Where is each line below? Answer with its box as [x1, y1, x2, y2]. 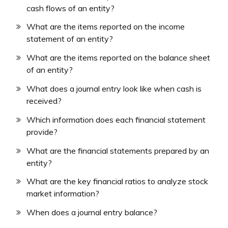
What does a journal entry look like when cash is [26, 83, 202, 94]
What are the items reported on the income [26, 21, 185, 32]
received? [26, 95, 62, 106]
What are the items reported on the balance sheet [26, 52, 210, 63]
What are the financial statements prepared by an [26, 145, 209, 156]
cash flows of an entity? [26, 3, 115, 13]
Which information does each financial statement [26, 114, 206, 125]
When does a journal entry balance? [26, 207, 157, 218]
